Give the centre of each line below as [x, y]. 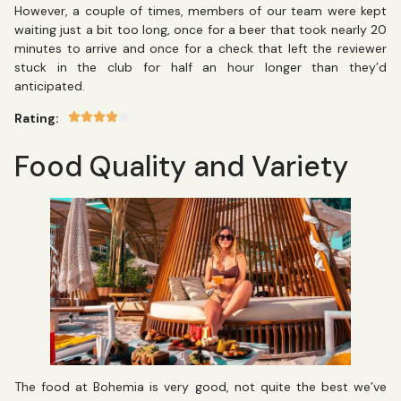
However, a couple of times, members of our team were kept [200, 11]
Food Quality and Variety [181, 167]
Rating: [37, 118]
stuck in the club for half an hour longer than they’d [200, 68]
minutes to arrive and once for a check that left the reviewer [200, 49]
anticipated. [51, 86]
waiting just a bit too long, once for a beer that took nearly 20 [200, 30]
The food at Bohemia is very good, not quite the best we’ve [200, 387]
